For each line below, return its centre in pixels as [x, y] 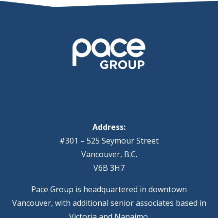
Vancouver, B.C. [109, 154]
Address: [109, 127]
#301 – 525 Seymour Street [109, 140]
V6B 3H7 [109, 168]
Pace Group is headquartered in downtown [109, 189]
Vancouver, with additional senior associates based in [109, 203]
